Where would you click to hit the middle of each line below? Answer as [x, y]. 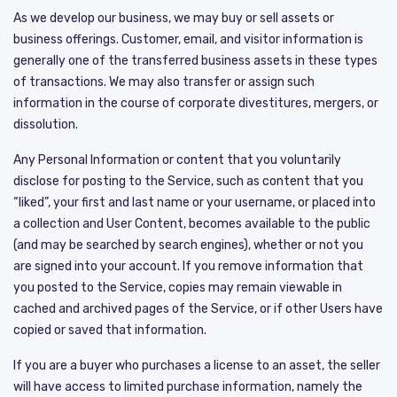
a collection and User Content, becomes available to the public [192, 223]
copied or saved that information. [110, 330]
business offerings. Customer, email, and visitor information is [188, 39]
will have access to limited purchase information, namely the [188, 386]
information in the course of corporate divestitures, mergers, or [196, 103]
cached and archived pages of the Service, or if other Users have [198, 308]
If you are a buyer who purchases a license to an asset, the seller [197, 365]
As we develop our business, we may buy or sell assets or [174, 18]
